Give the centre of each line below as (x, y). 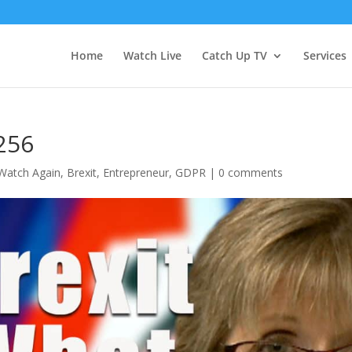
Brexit (82, 172)
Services (324, 55)
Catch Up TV (234, 55)
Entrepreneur (136, 172)
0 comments (251, 172)
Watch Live (152, 55)
